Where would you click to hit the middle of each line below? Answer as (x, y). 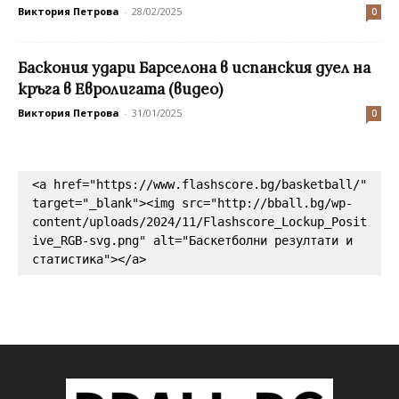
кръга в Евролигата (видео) (120, 89)
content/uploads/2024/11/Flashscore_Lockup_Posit (199, 221)
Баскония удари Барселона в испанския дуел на (194, 67)
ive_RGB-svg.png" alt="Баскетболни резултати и (192, 240)
